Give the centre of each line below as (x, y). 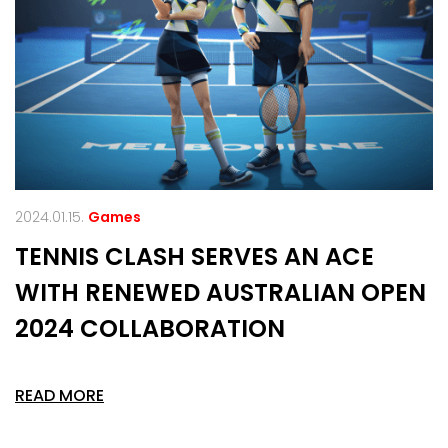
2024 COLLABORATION (150, 328)
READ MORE (59, 395)
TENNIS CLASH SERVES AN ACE (194, 256)
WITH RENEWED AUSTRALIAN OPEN (220, 292)
